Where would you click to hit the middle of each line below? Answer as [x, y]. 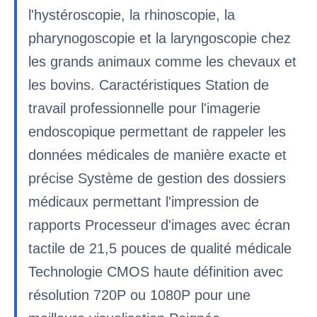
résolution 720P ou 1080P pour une [139, 295]
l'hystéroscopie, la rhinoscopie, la [132, 15]
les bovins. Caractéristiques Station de [149, 85]
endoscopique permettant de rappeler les [157, 132]
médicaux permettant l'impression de [144, 202]
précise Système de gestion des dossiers [157, 178]
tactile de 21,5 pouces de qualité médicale [160, 248]
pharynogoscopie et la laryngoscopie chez [160, 38]
